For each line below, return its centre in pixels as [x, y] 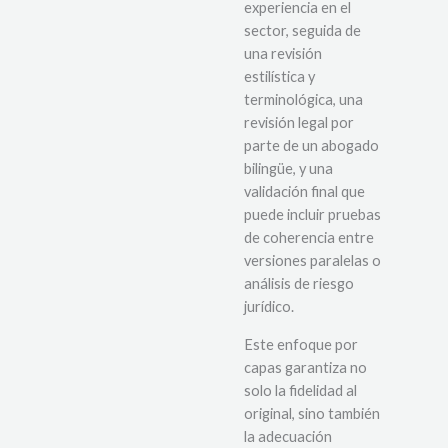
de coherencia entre [309, 238]
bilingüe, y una [288, 169]
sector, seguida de [302, 31]
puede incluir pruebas [312, 215]
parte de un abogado [311, 146]
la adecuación [288, 436]
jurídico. [270, 307]
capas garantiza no [305, 367]
